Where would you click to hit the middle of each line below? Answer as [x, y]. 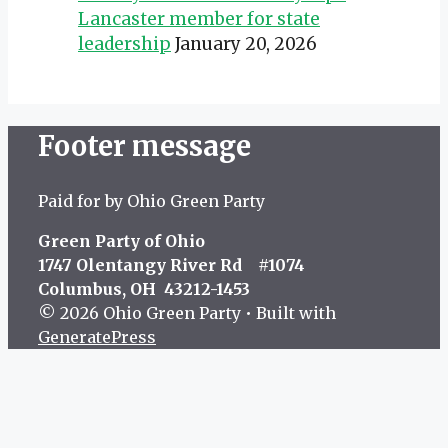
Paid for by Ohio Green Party [157, 200]
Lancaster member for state [199, 18]
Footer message [144, 146]
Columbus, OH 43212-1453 [144, 288]
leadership [124, 43]
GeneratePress [97, 336]
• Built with [288, 312]
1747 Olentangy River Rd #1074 [171, 264]
